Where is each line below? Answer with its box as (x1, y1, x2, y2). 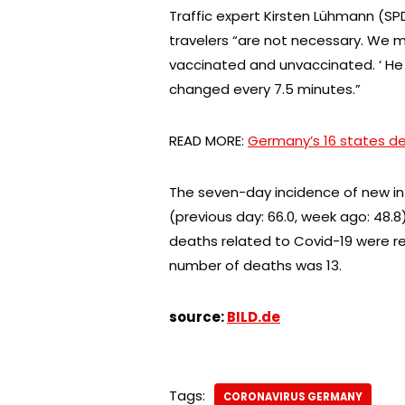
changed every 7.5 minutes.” (169, 79, 361, 99)
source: (169, 306, 227, 326)
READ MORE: (169, 130, 248, 150)
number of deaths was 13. (169, 255, 342, 275)
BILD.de (227, 306, 280, 326)
